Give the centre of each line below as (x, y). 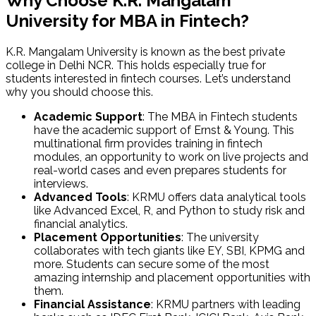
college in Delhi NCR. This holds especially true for (136, 66)
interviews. (61, 184)
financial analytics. (81, 224)
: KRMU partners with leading (226, 305)
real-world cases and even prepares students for (160, 171)
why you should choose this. (79, 92)
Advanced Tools (80, 197)
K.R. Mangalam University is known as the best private (145, 52)
